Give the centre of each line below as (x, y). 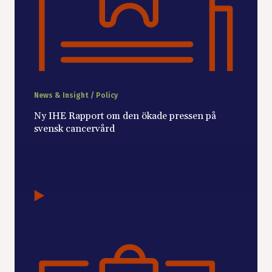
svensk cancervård (74, 129)
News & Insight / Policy (76, 96)
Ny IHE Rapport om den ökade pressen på (125, 116)
